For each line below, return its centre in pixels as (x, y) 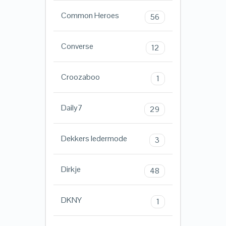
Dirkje (71, 169)
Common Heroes (90, 16)
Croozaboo (80, 77)
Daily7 (72, 108)
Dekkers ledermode (94, 139)
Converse (77, 46)
